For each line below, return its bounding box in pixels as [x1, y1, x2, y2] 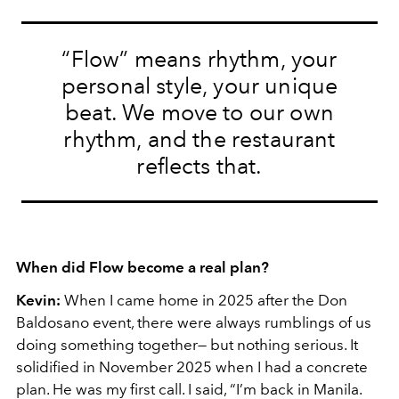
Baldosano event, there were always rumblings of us [16, 313, 371, 331]
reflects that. [136, 151, 263, 179]
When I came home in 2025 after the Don [61, 290, 347, 309]
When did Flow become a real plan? [16, 257, 269, 276]
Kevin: [16, 290, 61, 309]
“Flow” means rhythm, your [61, 45, 338, 72]
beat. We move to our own [65, 98, 334, 126]
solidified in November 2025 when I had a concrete [16, 357, 368, 376]
